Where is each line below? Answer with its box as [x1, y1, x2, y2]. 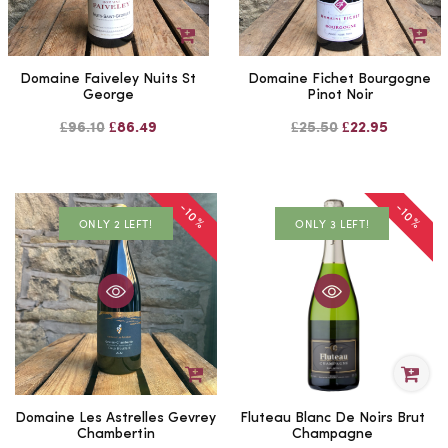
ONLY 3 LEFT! [295, 216, 370, 232]
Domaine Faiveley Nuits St [20, 72, 197, 88]
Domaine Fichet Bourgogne [248, 72, 432, 88]
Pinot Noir [306, 88, 373, 104]
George [82, 88, 134, 104]
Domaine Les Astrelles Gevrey [15, 410, 217, 426]
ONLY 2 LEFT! [78, 216, 153, 232]
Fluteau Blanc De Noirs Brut [239, 410, 425, 426]
